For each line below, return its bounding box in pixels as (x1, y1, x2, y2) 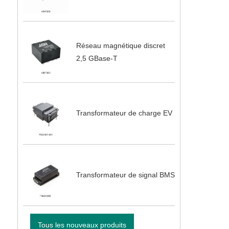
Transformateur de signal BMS (76, 170, 175, 179)
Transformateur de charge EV (76, 109, 172, 118)
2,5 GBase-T (76, 54, 118, 62)
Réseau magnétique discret (76, 41, 165, 50)
